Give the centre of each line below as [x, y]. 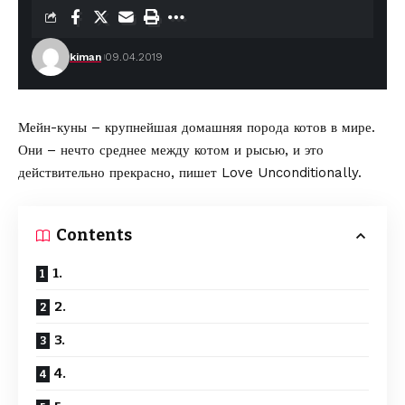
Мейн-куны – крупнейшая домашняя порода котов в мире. [197, 127]
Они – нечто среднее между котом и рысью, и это [171, 150]
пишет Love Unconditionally [268, 173]
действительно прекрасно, [99, 173]
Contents [94, 235]
